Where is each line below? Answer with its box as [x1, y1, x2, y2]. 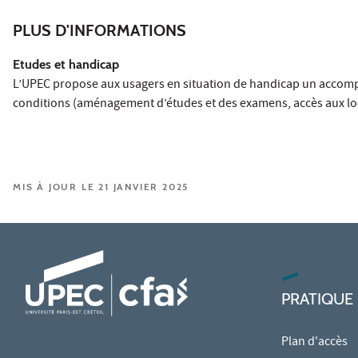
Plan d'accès [281, 332, 348, 352]
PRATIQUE [281, 288, 353, 308]
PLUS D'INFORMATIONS [13, 20, 186, 40]
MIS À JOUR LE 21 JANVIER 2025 [13, 180, 189, 193]
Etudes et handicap [13, 56, 119, 72]
